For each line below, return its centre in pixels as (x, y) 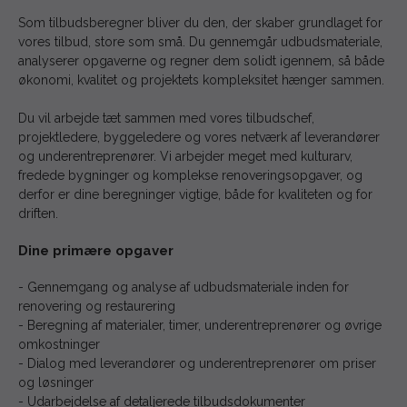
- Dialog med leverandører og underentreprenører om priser (197, 363)
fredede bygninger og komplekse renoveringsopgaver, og (190, 175)
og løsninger (56, 382)
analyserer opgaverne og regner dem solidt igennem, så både (201, 60)
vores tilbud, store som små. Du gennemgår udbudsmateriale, (200, 41)
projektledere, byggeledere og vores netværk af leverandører (199, 137)
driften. (38, 213)
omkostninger (59, 344)
